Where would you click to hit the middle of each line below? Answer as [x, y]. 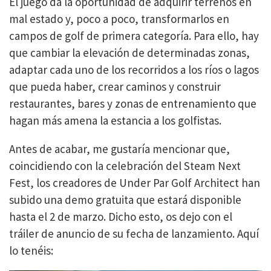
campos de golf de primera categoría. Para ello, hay [134, 36]
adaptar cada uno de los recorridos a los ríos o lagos [134, 70]
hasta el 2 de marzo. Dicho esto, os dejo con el [121, 217]
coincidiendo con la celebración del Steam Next [125, 166]
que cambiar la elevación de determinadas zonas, [129, 53]
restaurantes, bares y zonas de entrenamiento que [133, 103]
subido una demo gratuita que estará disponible [125, 200]
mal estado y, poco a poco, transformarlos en [119, 19]
